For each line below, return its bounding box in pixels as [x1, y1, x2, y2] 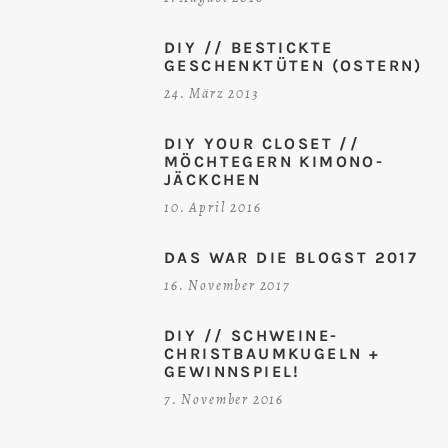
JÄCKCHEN [164, 170, 262, 190]
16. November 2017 [164, 276, 291, 296]
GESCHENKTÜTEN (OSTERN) [164, 56, 423, 76]
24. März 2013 [164, 84, 260, 104]
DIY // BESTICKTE [164, 38, 334, 58]
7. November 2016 [164, 390, 285, 410]
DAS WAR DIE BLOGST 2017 [164, 248, 419, 268]
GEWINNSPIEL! [164, 362, 301, 382]
